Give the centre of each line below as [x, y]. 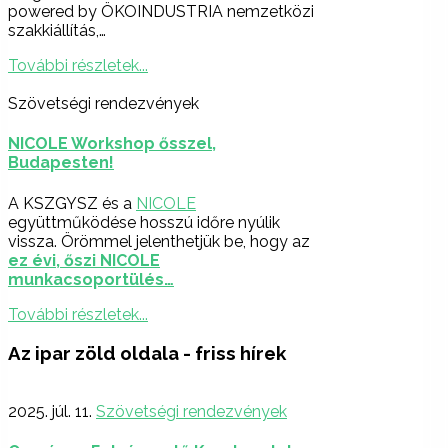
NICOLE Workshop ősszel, [112, 144]
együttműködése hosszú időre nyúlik [144, 222]
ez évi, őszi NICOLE [84, 260]
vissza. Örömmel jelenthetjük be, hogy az [159, 241]
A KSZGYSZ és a [72, 203]
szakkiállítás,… [57, 31]
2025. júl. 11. [50, 412]
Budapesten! [61, 163]
